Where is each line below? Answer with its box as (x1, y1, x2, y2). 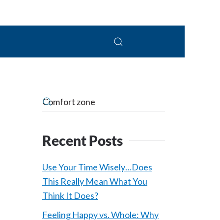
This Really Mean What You (42, 176, 147, 187)
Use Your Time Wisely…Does (42, 162, 152, 172)
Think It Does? (42, 190, 98, 201)
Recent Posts (42, 132, 123, 149)
